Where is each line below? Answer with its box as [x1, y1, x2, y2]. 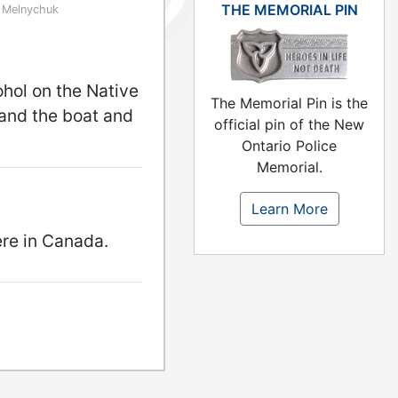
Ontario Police [242, 137, 337, 155]
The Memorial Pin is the [211, 94, 368, 113]
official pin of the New [214, 115, 364, 134]
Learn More [251, 200, 328, 219]
